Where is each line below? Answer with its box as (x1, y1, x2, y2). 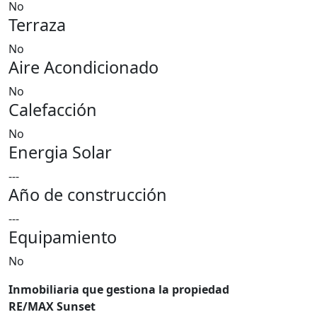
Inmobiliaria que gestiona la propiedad (8, 282, 229, 297)
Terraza (8, 13, 66, 36)
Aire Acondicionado (8, 56, 158, 79)
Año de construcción (8, 183, 167, 206)
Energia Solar (8, 141, 112, 163)
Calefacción (8, 98, 97, 121)
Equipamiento (8, 226, 117, 248)
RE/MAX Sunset (8, 299, 96, 314)
